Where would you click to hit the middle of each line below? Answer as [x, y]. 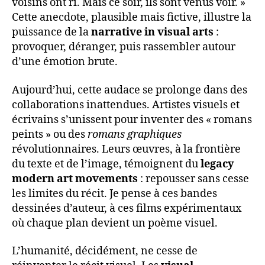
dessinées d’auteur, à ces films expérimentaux [127, 208]
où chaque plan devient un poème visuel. [115, 223]
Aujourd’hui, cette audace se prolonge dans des [130, 90]
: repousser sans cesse [193, 179]
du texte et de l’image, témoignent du [106, 164]
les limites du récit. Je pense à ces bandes [114, 193]
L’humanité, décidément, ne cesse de [105, 251]
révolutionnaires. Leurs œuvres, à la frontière [126, 149]
